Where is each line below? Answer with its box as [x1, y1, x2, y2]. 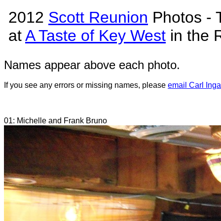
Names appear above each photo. [4, 58, 184, 72]
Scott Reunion [48, 8, 148, 26]
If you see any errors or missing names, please [4, 81, 168, 89]
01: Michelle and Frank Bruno [4, 116, 107, 125]
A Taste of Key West [25, 27, 166, 44]
